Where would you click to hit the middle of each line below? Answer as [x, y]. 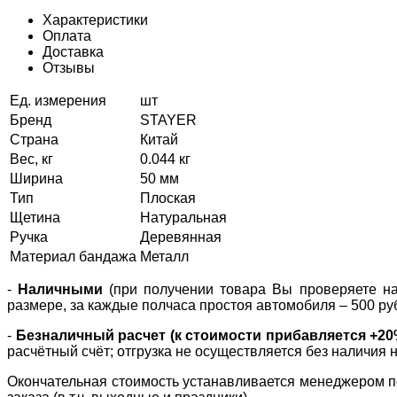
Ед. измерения [58, 100]
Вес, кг [31, 159]
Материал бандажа [73, 256]
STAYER [168, 120]
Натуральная [183, 217]
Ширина [36, 178]
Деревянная [181, 237]
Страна [34, 139]
